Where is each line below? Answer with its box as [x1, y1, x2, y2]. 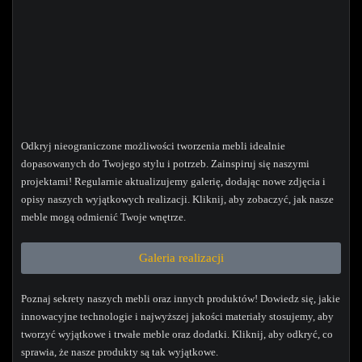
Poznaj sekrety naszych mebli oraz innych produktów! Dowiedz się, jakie [21, 293, 340, 305]
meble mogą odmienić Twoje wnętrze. [21, 211, 186, 223]
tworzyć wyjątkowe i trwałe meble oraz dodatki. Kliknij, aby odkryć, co [21, 328, 333, 340]
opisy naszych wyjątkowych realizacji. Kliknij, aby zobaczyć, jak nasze [21, 193, 334, 205]
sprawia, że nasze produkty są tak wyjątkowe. [21, 346, 218, 358]
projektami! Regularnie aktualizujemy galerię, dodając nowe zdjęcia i [21, 175, 326, 187]
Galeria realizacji [138, 251, 224, 264]
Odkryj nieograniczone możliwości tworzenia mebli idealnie [21, 140, 285, 152]
